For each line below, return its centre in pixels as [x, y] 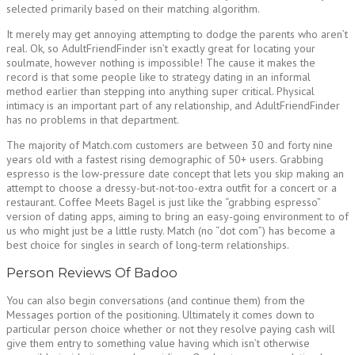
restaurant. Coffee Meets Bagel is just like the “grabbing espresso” [163, 202]
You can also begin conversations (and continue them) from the [156, 301]
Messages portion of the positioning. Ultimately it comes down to [160, 315]
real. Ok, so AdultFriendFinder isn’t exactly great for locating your [161, 48]
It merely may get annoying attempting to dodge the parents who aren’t [177, 34]
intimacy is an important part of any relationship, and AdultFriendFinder [173, 105]
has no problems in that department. [93, 119]
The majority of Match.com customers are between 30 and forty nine [170, 145]
